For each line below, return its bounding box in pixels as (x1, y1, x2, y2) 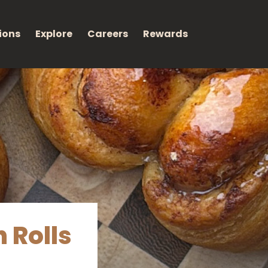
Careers (87, 27, 128, 41)
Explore (35, 27, 72, 41)
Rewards (142, 27, 188, 41)
